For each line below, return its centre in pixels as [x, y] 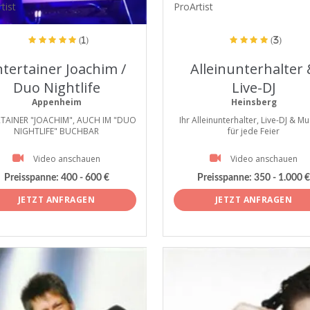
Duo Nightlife [56, 88]
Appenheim [56, 102]
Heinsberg [254, 102]
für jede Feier [254, 131]
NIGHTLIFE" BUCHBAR [56, 131]
